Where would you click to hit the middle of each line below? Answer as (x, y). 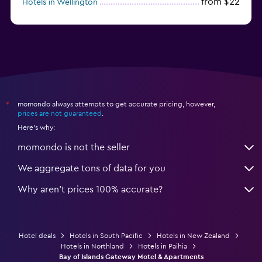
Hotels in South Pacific (106, 235)
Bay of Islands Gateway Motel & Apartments (131, 256)
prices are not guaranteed (60, 113)
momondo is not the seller (74, 147)
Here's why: (36, 127)
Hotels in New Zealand (193, 235)
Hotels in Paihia (163, 246)
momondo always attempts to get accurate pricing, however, (116, 104)
